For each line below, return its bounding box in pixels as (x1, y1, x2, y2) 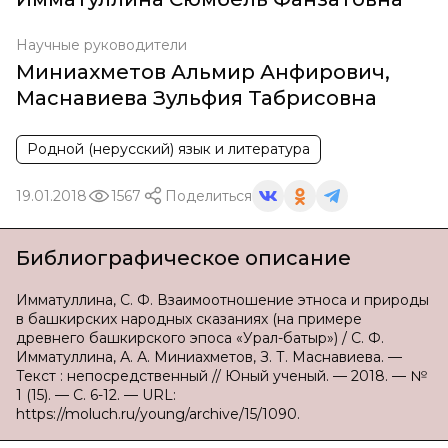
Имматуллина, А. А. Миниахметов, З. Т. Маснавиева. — (16, 348, 402, 366)
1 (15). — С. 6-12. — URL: (16, 386, 176, 404)
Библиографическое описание (16, 246, 351, 270)
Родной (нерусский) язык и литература (27, 140, 310, 158)
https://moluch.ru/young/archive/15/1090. (16, 405, 300, 423)
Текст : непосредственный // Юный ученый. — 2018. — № (16, 367, 427, 385)
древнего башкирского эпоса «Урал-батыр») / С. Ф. (16, 329, 384, 347)
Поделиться (165, 186, 252, 205)
